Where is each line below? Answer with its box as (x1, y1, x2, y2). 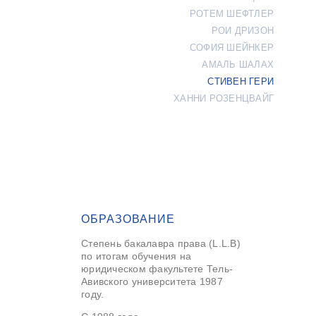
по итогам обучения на (81, 250, 192, 262)
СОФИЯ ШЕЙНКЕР (189, 42, 274, 53)
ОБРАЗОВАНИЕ (81, 213, 175, 225)
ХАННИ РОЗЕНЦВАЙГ (174, 93, 274, 104)
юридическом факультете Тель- (81, 263, 233, 274)
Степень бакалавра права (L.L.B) (81, 238, 241, 249)
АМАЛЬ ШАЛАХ (202, 59, 274, 70)
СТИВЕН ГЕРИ (207, 76, 274, 87)
